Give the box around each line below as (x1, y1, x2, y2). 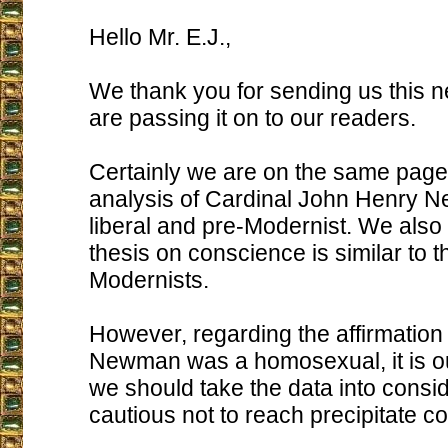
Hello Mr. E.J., (88, 24, 231, 50)
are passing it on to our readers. (88, 105, 416, 131)
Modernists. (88, 267, 209, 293)
